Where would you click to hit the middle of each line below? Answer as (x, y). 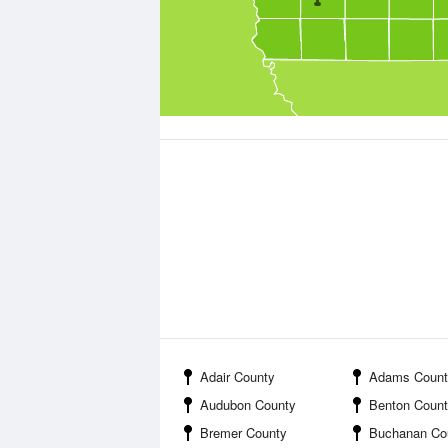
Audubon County (248, 404)
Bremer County (243, 432)
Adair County (237, 376)
